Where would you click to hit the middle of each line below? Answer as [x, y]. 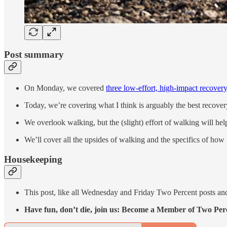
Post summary [34, 55]
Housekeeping [33, 159]
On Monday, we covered [65, 88]
